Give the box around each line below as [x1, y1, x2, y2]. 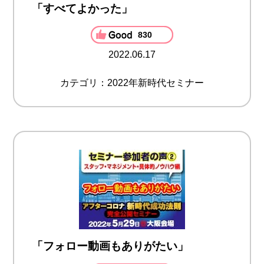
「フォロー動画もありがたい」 [32, 240, 189, 253]
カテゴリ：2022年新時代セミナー [60, 78, 204, 88]
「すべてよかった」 [32, 2, 133, 15]
